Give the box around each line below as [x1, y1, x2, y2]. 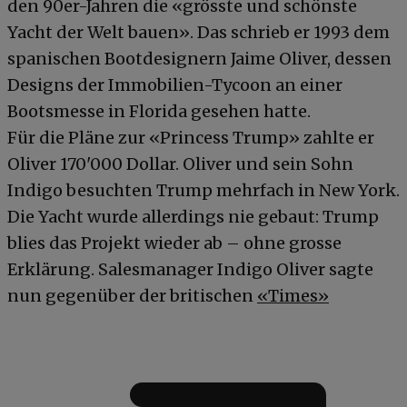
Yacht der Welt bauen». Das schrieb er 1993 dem [7, 21, 390, 43]
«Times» [257, 284, 329, 306]
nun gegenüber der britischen [7, 284, 257, 306]
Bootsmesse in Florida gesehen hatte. [7, 100, 311, 122]
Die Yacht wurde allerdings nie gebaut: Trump [7, 205, 379, 227]
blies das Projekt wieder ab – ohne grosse [7, 232, 342, 253]
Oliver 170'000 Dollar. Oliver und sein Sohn [7, 153, 353, 174]
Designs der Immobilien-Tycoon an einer [7, 74, 342, 95]
